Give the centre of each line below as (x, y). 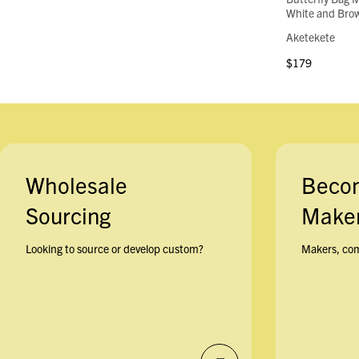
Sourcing (68, 215)
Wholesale (77, 185)
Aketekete (311, 37)
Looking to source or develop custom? (115, 249)
